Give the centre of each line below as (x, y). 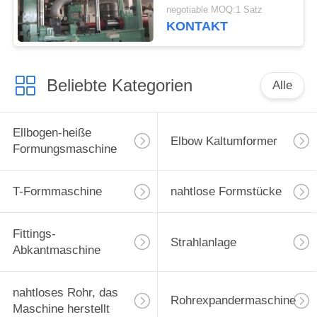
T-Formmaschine (57, 192)
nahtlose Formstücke (226, 192)
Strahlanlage (203, 242)
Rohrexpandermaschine (233, 301)
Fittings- (34, 234)
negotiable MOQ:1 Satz (215, 10)
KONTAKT (197, 27)
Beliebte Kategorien (119, 85)
